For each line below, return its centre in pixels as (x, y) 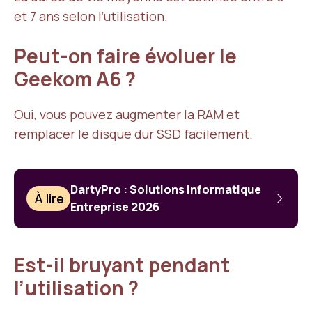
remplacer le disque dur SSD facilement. (133, 134)
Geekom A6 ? (75, 79)
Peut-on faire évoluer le (125, 56)
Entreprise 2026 (115, 207)
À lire (49, 198)
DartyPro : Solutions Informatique (166, 189)
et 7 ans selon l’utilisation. (91, 16)
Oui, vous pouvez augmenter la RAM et (127, 114)
